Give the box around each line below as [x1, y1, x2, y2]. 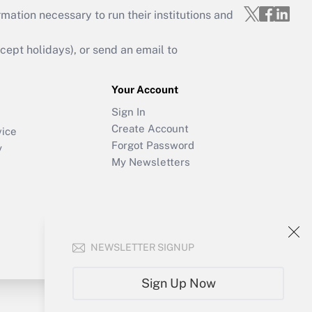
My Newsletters [111, 155, 190, 168]
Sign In [111, 105, 146, 118]
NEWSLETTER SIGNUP [91, 242, 194, 253]
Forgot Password [111, 139, 194, 151]
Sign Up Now [141, 276, 216, 290]
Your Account [111, 83, 178, 95]
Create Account [111, 122, 189, 134]
